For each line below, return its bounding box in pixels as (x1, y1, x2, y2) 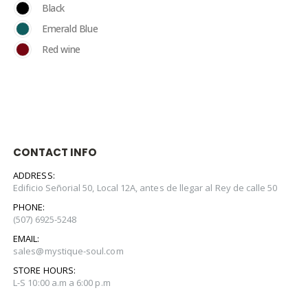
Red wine (42, 42, 80, 56)
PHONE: (13, 201, 45, 214)
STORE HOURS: (13, 264, 76, 277)
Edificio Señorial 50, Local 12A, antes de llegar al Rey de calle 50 (13, 181, 278, 195)
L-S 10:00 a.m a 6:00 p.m (13, 276, 111, 289)
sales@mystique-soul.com (13, 245, 124, 258)
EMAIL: (13, 232, 40, 245)
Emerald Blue (42, 21, 98, 35)
